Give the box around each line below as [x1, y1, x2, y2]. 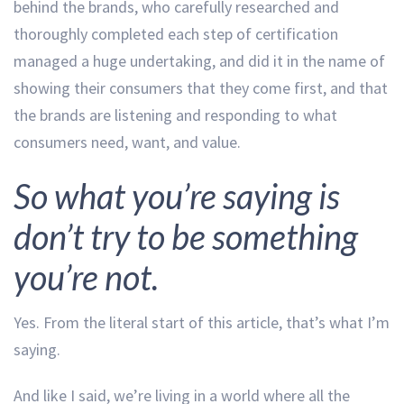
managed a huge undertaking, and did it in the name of [14, 50, 385, 72]
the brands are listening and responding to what [14, 105, 337, 126]
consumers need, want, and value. [14, 132, 241, 153]
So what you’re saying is [14, 175, 340, 217]
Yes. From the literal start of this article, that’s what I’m [14, 311, 390, 333]
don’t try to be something [14, 216, 358, 258]
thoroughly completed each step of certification [14, 23, 338, 45]
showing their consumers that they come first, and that [14, 78, 388, 99]
